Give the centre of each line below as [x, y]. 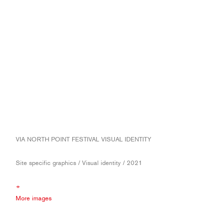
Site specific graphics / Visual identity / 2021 [79, 163]
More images [34, 198]
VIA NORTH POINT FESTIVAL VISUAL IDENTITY [83, 139]
